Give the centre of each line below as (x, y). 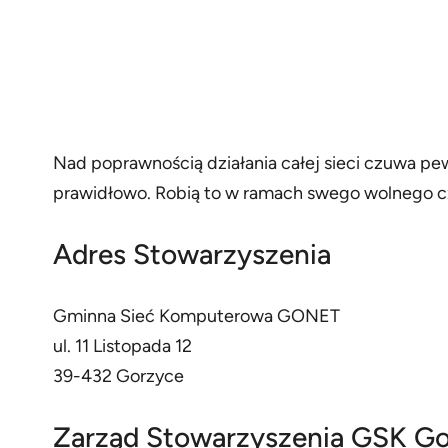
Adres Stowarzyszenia (191, 254)
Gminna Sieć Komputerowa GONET (196, 316)
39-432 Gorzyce (118, 376)
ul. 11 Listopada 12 (122, 346)
